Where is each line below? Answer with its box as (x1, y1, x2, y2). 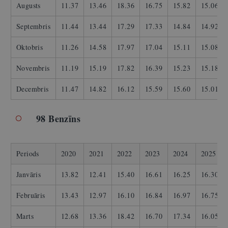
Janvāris (16, 169, 41, 180)
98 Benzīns (36, 112, 80, 126)
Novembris (16, 63, 50, 73)
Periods (16, 149, 39, 159)
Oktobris (16, 42, 43, 52)
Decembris (16, 84, 49, 94)
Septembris (16, 21, 50, 32)
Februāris (16, 190, 45, 201)
